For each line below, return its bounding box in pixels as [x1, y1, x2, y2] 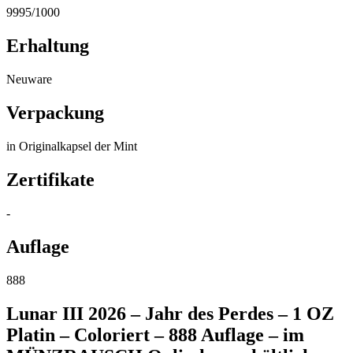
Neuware [6, 72, 52, 87]
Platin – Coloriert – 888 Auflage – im [6, 324, 304, 345]
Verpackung [6, 102, 104, 124]
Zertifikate [6, 169, 95, 190]
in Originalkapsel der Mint [6, 139, 137, 153]
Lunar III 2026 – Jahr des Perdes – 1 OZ [6, 303, 334, 324]
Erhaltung [6, 35, 89, 57]
